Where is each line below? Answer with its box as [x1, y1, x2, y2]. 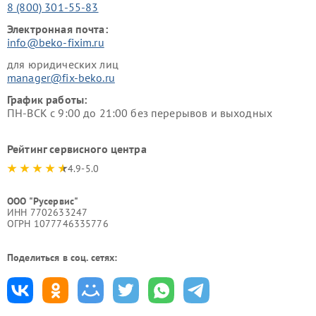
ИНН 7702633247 [7, 205, 88, 219]
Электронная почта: [7, 21, 108, 36]
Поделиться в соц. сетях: [7, 250, 118, 264]
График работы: [7, 92, 87, 107]
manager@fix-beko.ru [7, 70, 115, 85]
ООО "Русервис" [7, 194, 79, 207]
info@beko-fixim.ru [7, 35, 104, 49]
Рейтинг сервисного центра [7, 141, 147, 156]
